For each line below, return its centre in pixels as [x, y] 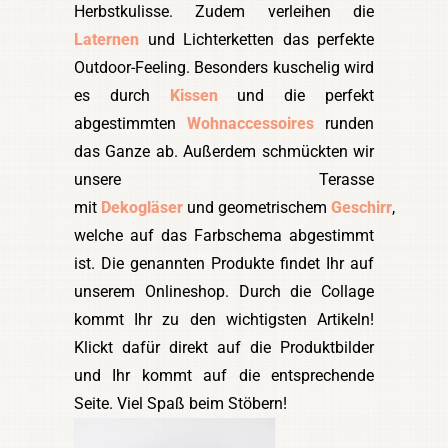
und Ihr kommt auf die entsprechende [224, 376]
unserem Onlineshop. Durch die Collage [224, 292]
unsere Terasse [224, 180]
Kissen [193, 96]
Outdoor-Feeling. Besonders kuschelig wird [224, 68]
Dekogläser [142, 208]
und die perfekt [296, 96]
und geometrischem [257, 208]
